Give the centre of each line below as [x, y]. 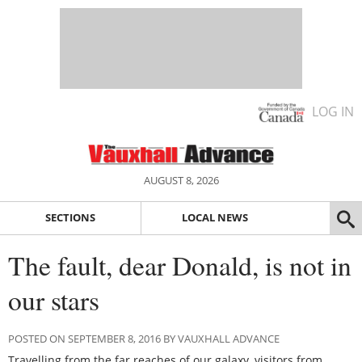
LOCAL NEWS [215, 218]
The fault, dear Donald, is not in [180, 265]
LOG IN [333, 112]
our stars [54, 299]
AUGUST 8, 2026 [181, 180]
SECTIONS [70, 218]
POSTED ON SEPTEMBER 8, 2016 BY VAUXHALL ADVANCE [144, 338]
